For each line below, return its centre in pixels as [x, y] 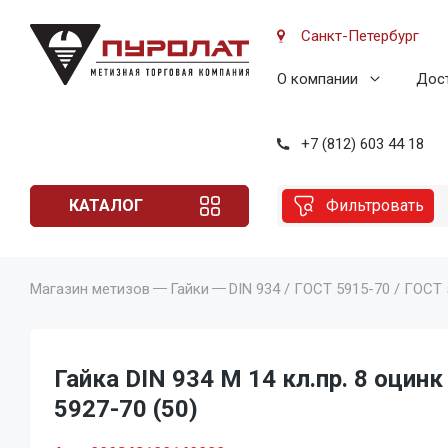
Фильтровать [375, 205]
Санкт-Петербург [360, 36]
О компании [317, 79]
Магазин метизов [90, 288]
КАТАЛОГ [106, 205]
